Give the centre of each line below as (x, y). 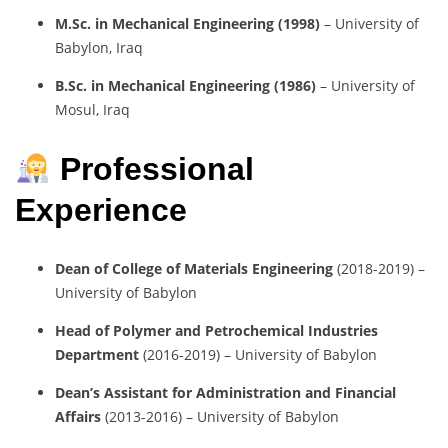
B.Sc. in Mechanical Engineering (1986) (185, 86)
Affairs (78, 417)
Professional (157, 168)
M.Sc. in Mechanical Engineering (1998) (187, 24)
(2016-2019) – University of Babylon (258, 355)
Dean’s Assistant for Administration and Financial (225, 393)
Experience (101, 209)
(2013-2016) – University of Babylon (220, 417)
